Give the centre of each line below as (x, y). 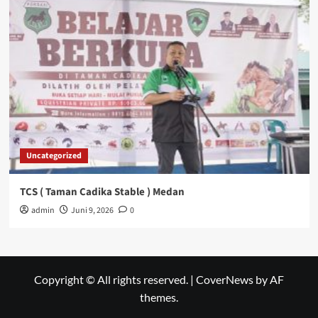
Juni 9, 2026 (92, 210)
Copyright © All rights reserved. (112, 279)
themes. (159, 297)
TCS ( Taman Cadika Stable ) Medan (102, 192)
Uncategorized (54, 156)
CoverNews (225, 279)
